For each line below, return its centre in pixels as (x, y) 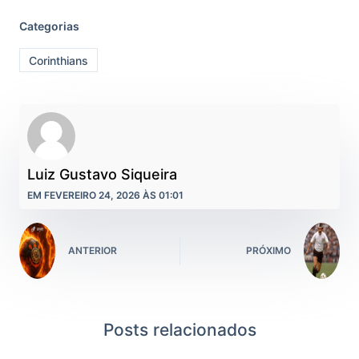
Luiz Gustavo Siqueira (102, 174)
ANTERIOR (93, 251)
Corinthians (58, 60)
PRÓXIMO (268, 251)
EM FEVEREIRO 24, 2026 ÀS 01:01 (105, 195)
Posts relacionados (179, 329)
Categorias (49, 26)
